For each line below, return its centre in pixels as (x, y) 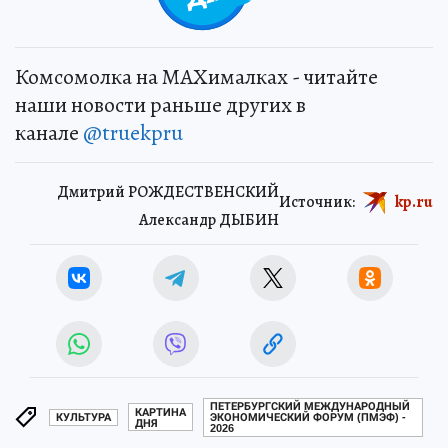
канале (49, 132)
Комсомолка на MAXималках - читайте (196, 76)
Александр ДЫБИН (209, 219)
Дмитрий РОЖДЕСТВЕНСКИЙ (168, 191)
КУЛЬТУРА (83, 418)
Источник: (317, 201)
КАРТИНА (160, 412)
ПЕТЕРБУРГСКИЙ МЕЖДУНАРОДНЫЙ (310, 407)
